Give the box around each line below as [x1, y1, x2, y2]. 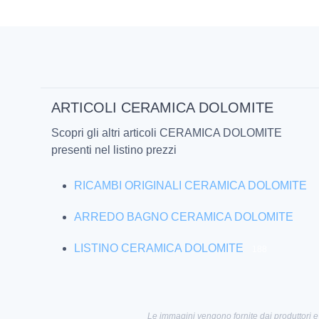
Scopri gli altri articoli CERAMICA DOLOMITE [51, 127, 282, 140]
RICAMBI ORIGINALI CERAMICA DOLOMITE [74, 179, 307, 192]
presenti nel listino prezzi [51, 144, 177, 157]
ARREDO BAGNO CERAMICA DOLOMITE [74, 211, 293, 224]
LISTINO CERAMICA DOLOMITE [74, 242, 244, 255]
